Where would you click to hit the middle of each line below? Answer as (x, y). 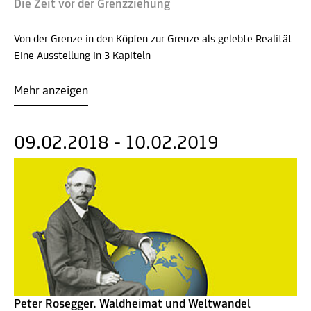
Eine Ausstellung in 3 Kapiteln (82, 56)
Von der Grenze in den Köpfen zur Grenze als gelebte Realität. (154, 39)
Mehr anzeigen (51, 91)
